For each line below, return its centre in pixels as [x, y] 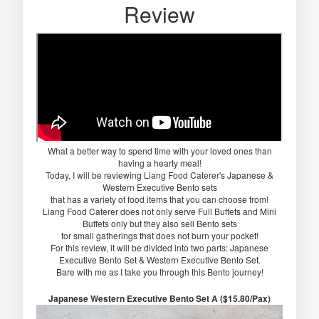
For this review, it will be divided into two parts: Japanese [159, 247]
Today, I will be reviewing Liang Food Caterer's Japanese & [159, 174]
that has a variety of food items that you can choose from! [159, 199]
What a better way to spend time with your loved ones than [159, 150]
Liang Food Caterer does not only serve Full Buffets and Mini [159, 211]
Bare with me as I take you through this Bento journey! [159, 271]
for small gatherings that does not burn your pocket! [159, 235]
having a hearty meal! [159, 162]
